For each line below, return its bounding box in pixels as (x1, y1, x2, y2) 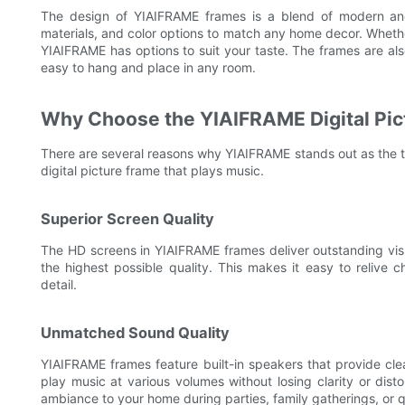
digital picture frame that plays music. (41, 163, 264, 179)
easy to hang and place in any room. (41, 60, 256, 76)
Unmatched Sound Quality (41, 324, 230, 343)
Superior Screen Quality (41, 210, 214, 229)
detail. (41, 277, 77, 293)
